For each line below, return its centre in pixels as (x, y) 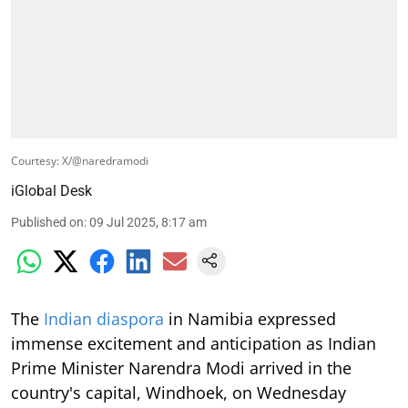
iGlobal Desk (51, 190)
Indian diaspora (104, 318)
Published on (47, 222)
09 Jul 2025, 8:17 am (148, 222)
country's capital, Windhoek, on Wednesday (178, 392)
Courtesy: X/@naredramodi (80, 160)
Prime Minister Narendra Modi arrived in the (181, 367)
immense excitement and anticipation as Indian (194, 343)
